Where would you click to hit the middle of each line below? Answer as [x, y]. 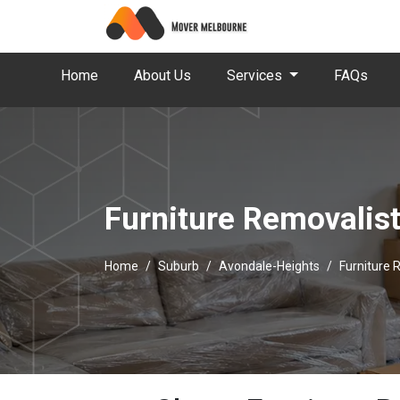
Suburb [179, 266]
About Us [162, 75]
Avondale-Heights [269, 266]
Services [256, 75]
